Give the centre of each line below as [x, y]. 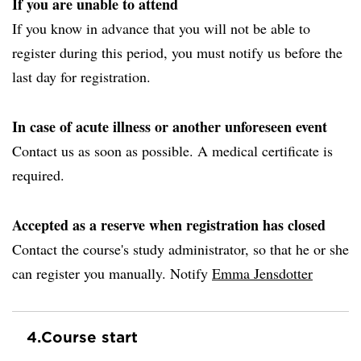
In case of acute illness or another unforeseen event [170, 127]
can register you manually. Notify [112, 273]
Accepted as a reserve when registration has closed [169, 225]
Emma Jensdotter [262, 273]
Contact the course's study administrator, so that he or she [180, 249]
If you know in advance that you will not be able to [161, 28]
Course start [89, 337]
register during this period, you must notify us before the [177, 52]
